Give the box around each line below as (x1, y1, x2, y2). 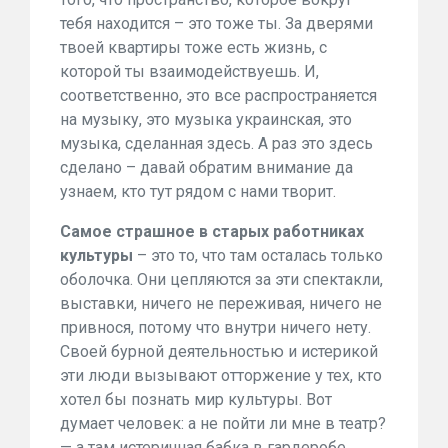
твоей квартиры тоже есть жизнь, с (60, 38, 327, 57)
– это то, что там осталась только (133, 246, 383, 265)
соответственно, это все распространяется (60, 86, 377, 105)
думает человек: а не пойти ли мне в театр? (60, 414, 386, 433)
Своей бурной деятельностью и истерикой (60, 342, 378, 361)
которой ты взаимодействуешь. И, (60, 62, 319, 81)
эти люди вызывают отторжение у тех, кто (60, 366, 382, 385)
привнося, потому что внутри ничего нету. (60, 318, 371, 337)
